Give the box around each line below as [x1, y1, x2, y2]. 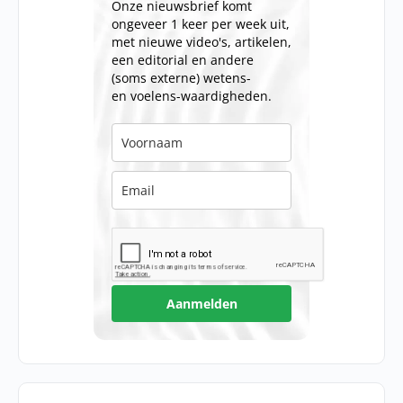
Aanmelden [166, 295, 237, 313]
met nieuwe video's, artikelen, [112, 33, 291, 51]
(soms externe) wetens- [112, 69, 251, 87]
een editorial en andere [112, 51, 254, 69]
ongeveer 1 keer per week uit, [112, 15, 290, 33]
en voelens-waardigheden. [112, 87, 279, 105]
